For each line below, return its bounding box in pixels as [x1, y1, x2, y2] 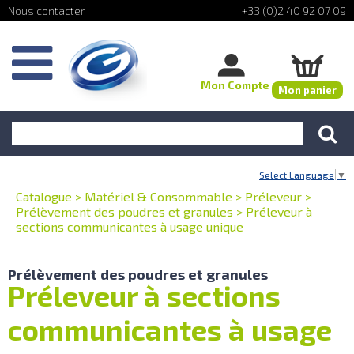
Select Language [259, 168, 334, 180]
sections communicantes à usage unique [16, 218, 243, 234]
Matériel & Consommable [85, 188, 232, 204]
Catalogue [16, 188, 72, 204]
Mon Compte [201, 78, 269, 92]
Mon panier [278, 84, 337, 96]
